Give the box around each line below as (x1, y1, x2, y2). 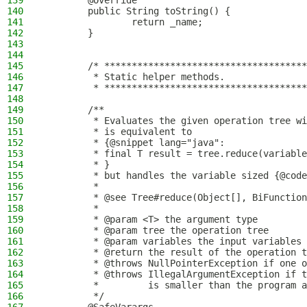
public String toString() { (44, 5, 230, 16)
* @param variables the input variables (44, 236, 302, 247)
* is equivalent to (44, 126, 192, 137)
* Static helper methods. (44, 71, 225, 82)
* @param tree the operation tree (44, 225, 269, 236)
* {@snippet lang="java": (44, 137, 225, 148)
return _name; (44, 16, 203, 27)
